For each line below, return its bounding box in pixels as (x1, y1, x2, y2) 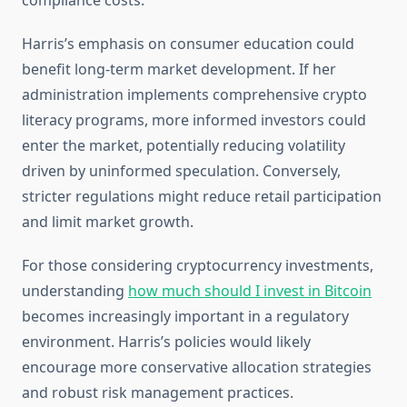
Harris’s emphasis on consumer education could (22, 34, 354, 55)
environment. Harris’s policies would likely (22, 332, 311, 352)
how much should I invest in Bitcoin (128, 281, 372, 302)
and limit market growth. (22, 212, 194, 233)
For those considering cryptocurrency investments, (22, 255, 373, 276)
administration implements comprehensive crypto (22, 84, 367, 105)
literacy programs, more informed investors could (22, 110, 366, 131)
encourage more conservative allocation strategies (22, 357, 372, 378)
